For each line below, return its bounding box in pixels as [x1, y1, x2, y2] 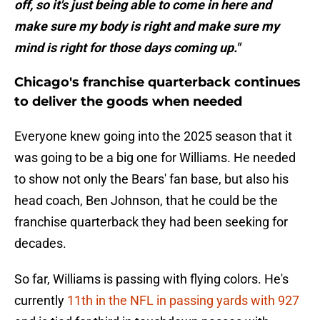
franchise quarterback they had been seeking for [14, 214, 288, 230]
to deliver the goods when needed [14, 94, 242, 110]
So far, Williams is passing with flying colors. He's [14, 271, 289, 287]
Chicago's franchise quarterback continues [14, 74, 301, 91]
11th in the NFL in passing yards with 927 [67, 293, 299, 309]
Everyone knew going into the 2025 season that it [14, 129, 292, 144]
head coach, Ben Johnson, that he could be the [14, 193, 278, 209]
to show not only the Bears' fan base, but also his [14, 171, 289, 187]
